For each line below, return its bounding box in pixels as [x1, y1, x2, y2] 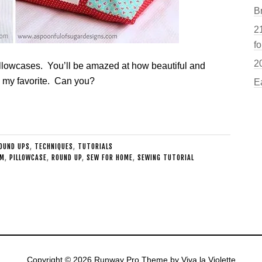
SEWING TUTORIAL [137, 153, 194, 162]
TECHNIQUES [34, 142, 73, 151]
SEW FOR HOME [87, 153, 133, 162]
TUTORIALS [77, 142, 113, 151]
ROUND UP [51, 153, 82, 162]
